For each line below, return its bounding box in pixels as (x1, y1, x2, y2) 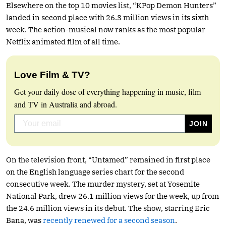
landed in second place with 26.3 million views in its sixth (6, 12, 209, 22)
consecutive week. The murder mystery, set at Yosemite (6, 179, 200, 189)
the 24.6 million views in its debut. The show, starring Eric (6, 203, 210, 213)
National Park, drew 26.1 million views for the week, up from (6, 191, 219, 201)
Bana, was (6, 215, 43, 225)
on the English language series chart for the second (6, 166, 184, 177)
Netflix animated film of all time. (6, 36, 120, 46)
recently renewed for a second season (43, 215, 175, 225)
